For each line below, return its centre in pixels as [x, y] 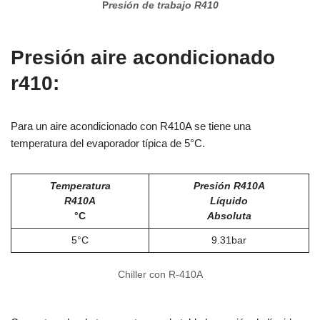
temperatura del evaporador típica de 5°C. [108, 143]
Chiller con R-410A [160, 274]
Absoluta [229, 216]
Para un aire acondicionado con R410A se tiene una [131, 126]
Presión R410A [229, 186]
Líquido [229, 201]
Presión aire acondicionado [143, 57]
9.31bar [229, 240]
